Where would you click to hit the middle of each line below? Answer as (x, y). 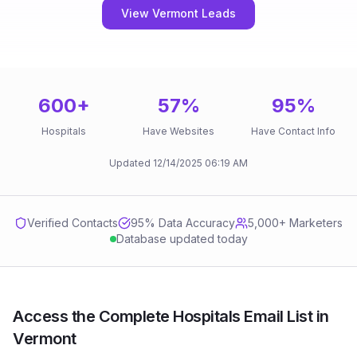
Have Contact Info (293, 131)
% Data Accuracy (190, 223)
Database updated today (182, 239)
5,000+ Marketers (295, 223)
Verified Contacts (73, 223)
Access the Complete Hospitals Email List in (171, 316)
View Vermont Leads (178, 13)
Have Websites (178, 131)
